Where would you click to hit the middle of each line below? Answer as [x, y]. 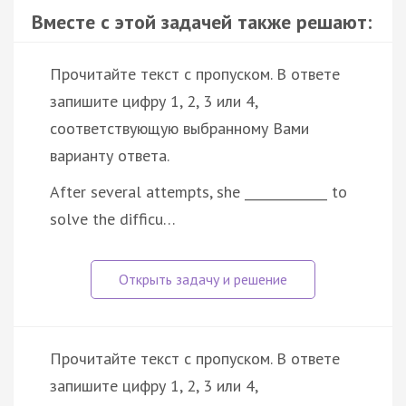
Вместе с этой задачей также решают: [202, 21]
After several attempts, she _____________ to [198, 191]
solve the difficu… [113, 218]
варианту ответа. [110, 155]
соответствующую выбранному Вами [179, 128]
